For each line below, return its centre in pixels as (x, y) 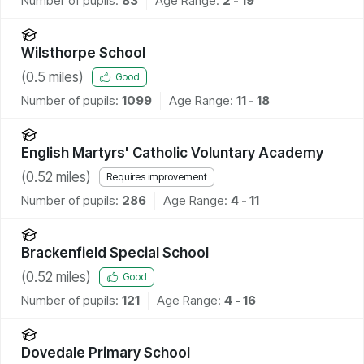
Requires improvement (157, 177)
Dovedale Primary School (106, 352)
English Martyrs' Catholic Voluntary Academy (172, 152)
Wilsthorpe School (83, 52)
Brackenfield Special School (115, 252)
